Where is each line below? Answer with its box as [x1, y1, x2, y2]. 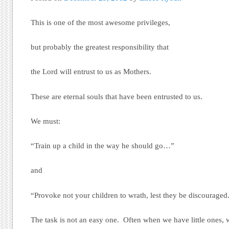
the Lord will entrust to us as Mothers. [31, 67, 152, 76]
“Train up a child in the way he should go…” [31, 142, 175, 150]
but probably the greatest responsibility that [31, 43, 169, 52]
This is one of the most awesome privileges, [31, 18, 171, 27]
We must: [31, 117, 61, 125]
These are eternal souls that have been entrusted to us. [31, 92, 203, 101]
